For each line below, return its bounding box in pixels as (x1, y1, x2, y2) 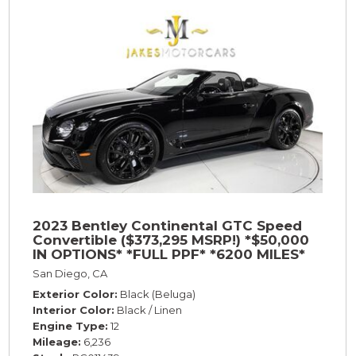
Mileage (32, 335, 78, 349)
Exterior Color (32, 288, 114, 301)
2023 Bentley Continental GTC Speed (32, 218, 302, 234)
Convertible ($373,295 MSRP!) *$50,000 (32, 232, 309, 249)
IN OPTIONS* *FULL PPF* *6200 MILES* (32, 246, 305, 263)
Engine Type (32, 319, 105, 333)
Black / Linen (116, 304, 182, 317)
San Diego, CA (32, 267, 107, 281)
